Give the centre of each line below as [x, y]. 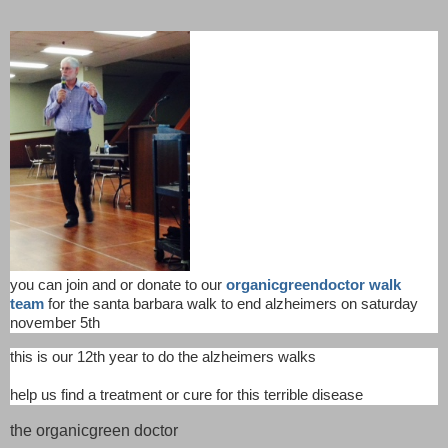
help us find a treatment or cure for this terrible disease [186, 395]
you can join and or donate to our [118, 285]
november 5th [55, 323]
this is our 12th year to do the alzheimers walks [163, 357]
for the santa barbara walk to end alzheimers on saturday [231, 304]
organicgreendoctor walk [313, 285]
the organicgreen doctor [94, 430]
